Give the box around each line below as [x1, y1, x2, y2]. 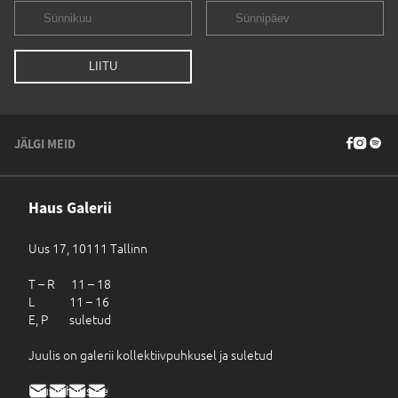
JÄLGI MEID [14, 136, 76, 153]
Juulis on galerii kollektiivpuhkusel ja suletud [28, 346, 273, 364]
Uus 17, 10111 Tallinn [28, 239, 147, 258]
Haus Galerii [28, 198, 112, 219]
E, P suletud [28, 310, 111, 329]
